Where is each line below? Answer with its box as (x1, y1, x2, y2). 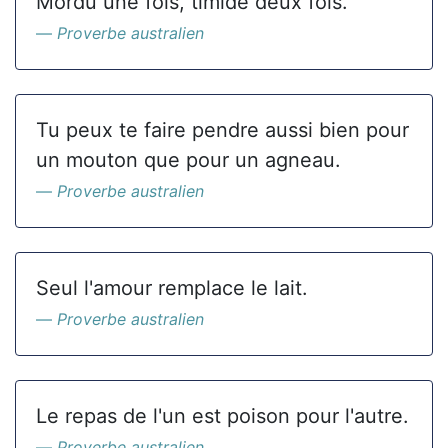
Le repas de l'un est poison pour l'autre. (36, 404, 409, 428)
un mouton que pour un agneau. (36, 148, 341, 172)
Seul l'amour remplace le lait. (36, 276, 308, 300)
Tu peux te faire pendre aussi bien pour (36, 118, 409, 142)
